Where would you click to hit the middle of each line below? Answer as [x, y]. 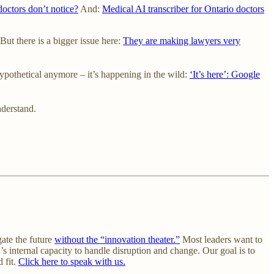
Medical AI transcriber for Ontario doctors [183, 9]
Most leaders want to [221, 239]
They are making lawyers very [182, 40]
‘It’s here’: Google [225, 74]
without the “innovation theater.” [117, 239]
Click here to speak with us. [72, 261]
